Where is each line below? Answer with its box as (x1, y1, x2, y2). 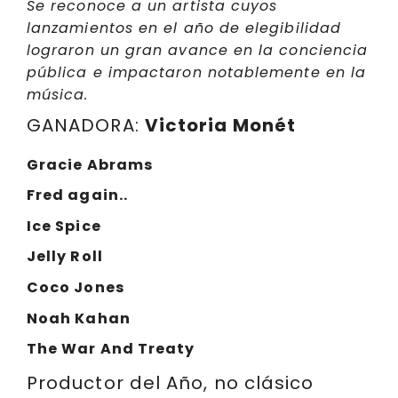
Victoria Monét (144, 112, 296, 138)
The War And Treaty (27, 338, 195, 360)
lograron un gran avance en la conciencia (27, 40, 369, 61)
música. (27, 84, 89, 106)
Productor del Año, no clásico (27, 370, 314, 395)
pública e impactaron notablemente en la (27, 62, 367, 84)
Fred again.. (27, 185, 128, 206)
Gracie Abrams (27, 154, 154, 175)
